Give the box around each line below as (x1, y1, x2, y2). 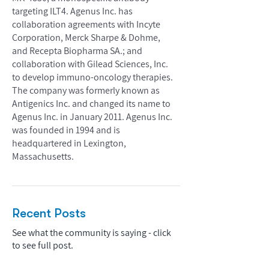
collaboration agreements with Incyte (12, 18, 160, 31)
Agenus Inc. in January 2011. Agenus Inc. (12, 110, 172, 123)
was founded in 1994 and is (12, 124, 120, 136)
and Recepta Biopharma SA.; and (12, 44, 142, 57)
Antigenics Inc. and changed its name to (12, 97, 171, 110)
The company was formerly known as (12, 84, 160, 97)
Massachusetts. (12, 150, 74, 163)
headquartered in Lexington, (12, 137, 126, 150)
